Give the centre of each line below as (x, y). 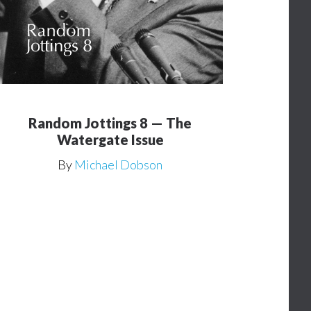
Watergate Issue (110, 139)
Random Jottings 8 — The (110, 123)
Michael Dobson (119, 164)
